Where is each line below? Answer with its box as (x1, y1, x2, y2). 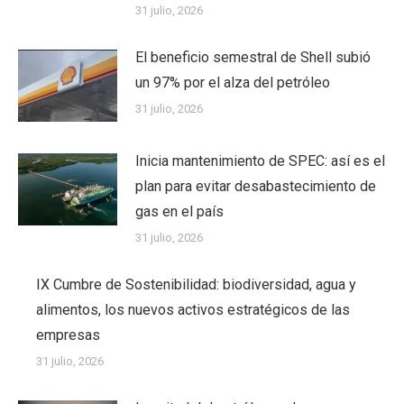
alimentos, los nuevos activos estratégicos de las (36, 300, 350, 318)
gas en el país (135, 202, 224, 220)
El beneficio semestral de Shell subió (135, 48, 371, 66)
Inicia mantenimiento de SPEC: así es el (135, 151, 385, 170)
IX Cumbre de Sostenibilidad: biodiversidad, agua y (36, 275, 356, 293)
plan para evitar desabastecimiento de (135, 177, 376, 195)
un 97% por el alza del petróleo (135, 73, 330, 91)
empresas (36, 326, 100, 344)
